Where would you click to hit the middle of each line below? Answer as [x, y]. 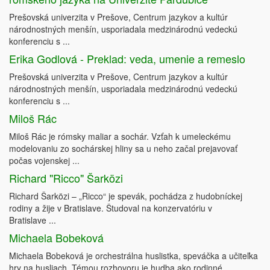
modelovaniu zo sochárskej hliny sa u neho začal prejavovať [123, 149]
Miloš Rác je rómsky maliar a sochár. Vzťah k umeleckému [120, 137]
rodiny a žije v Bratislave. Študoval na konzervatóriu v [111, 208]
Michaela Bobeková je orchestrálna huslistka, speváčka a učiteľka [133, 256]
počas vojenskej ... [44, 161]
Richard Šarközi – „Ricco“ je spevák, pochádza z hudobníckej [126, 196]
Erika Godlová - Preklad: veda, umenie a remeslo [127, 59]
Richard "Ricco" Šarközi [66, 178]
